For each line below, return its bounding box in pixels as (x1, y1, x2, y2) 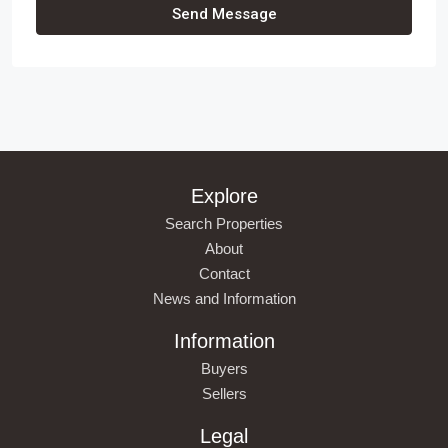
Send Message (171, 4, 277, 23)
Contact (198, 264, 250, 282)
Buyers (200, 359, 248, 377)
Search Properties (165, 214, 283, 232)
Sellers (201, 384, 247, 402)
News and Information (152, 289, 296, 307)
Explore (190, 184, 258, 207)
